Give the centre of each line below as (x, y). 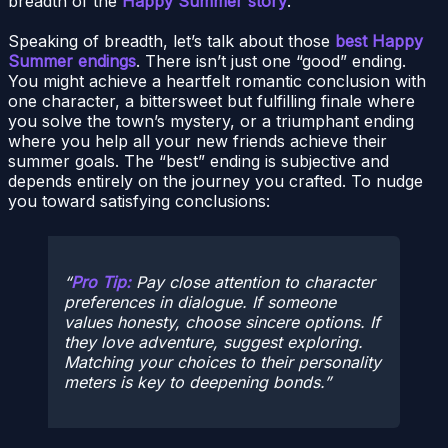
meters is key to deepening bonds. (194, 382)
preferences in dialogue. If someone (200, 302)
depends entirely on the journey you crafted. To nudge (215, 180)
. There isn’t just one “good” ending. (271, 60)
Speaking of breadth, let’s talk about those (171, 40)
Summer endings (72, 60)
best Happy (379, 40)
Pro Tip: (101, 282)
